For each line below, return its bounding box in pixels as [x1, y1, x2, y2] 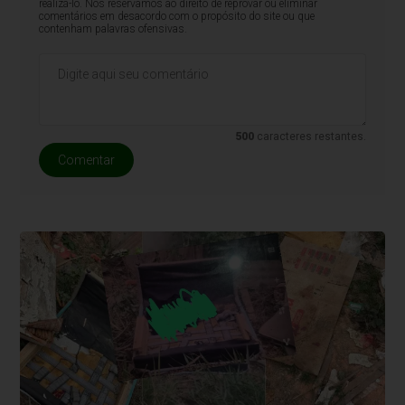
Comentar [57, 152, 115, 167]
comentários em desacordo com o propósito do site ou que [38, 9, 315, 23]
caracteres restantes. [254, 129, 367, 143]
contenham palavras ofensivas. [38, 22, 187, 35]
